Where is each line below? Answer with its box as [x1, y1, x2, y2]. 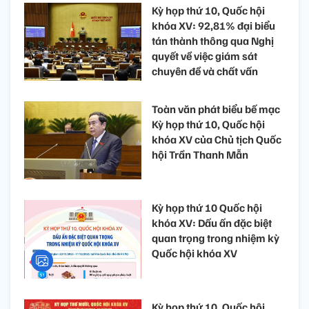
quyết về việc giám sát [152, 48, 257, 63]
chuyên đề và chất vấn [152, 63, 258, 78]
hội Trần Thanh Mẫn [152, 148, 248, 162]
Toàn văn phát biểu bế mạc [152, 102, 280, 117]
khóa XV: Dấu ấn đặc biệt [152, 216, 272, 230]
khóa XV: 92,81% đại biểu [152, 18, 275, 32]
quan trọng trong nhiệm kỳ [152, 231, 279, 246]
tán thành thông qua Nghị [152, 33, 274, 48]
